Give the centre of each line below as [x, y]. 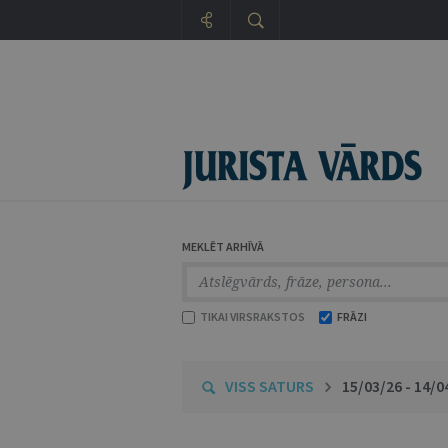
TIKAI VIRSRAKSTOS [251, 316]
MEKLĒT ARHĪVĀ [223, 246]
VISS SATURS [269, 386]
